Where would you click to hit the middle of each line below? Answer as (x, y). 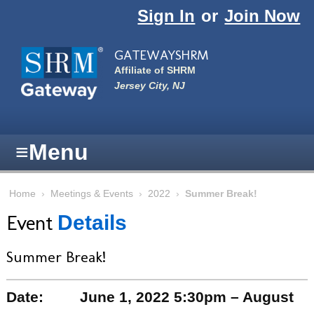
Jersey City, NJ (149, 86)
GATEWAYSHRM (161, 55)
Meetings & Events (91, 193)
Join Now (262, 15)
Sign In (166, 15)
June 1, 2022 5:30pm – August (186, 296)
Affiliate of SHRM (155, 71)
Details (92, 223)
